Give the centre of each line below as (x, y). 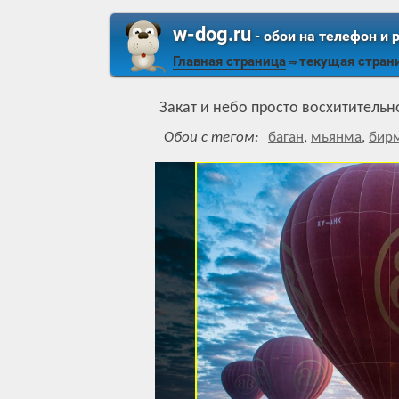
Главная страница (229, 61)
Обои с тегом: (211, 138)
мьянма (336, 138)
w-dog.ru (212, 34)
